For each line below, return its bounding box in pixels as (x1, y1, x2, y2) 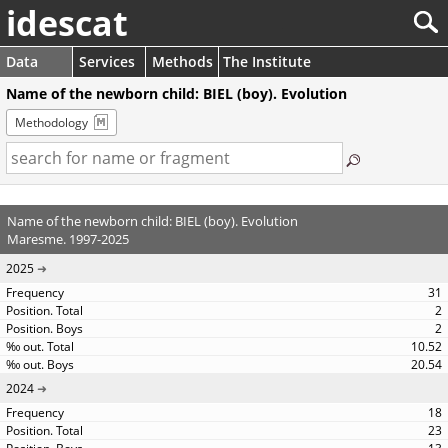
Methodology (15, 114, 88, 131)
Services (79, 52, 135, 71)
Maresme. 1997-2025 (6, 229, 129, 248)
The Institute (223, 52, 311, 71)
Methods (152, 52, 213, 71)
